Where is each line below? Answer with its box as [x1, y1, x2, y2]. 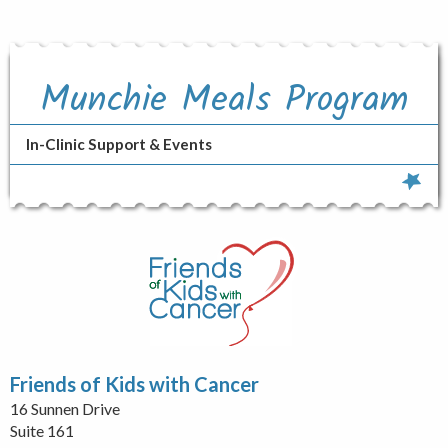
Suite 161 [10, 420, 74, 440]
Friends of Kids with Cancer [10, 371, 259, 396]
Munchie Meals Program [40, 73, 408, 131]
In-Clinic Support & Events [26, 135, 212, 154]
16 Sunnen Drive [10, 398, 120, 418]
